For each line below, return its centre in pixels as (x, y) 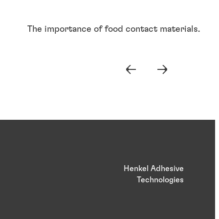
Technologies (160, 180)
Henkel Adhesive (154, 168)
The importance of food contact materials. (113, 29)
